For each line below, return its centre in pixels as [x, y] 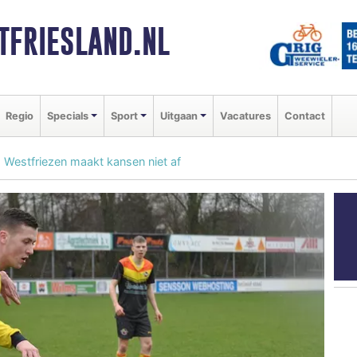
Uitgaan [178, 116]
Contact [304, 116]
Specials [68, 116]
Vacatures [245, 116]
